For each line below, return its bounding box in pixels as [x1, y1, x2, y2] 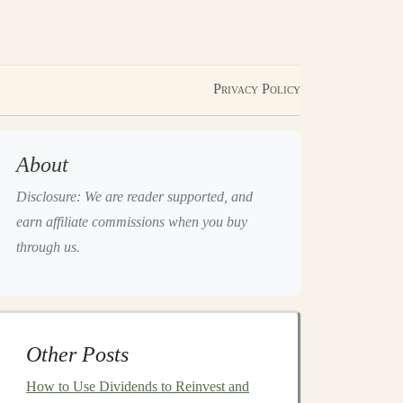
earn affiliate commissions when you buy [16, 214, 247, 229]
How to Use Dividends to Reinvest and [26, 379, 249, 394]
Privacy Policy [213, 81, 300, 96]
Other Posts [26, 343, 129, 366]
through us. [16, 239, 80, 255]
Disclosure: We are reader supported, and [16, 189, 253, 204]
